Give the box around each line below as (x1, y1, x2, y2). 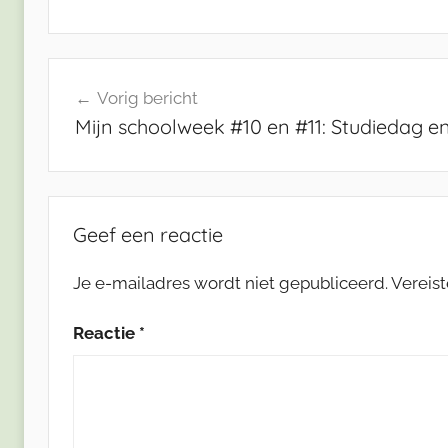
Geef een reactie (73, 221, 223, 247)
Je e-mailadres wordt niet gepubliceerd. (73, 272, 388, 293)
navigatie (47, 95, 163, 126)
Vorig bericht (96, 88, 198, 109)
